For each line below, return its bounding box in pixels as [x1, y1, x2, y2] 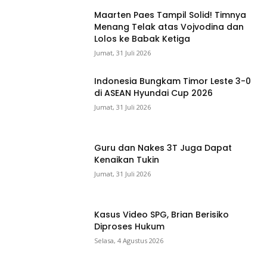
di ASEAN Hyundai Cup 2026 [94, 87, 213, 100]
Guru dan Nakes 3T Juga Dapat [94, 142, 232, 154]
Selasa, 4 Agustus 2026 [94, 235, 164, 245]
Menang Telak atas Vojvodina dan [94, 20, 244, 33]
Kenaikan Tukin [94, 154, 160, 166]
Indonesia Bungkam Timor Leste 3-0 [94, 75, 252, 88]
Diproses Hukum [94, 220, 165, 232]
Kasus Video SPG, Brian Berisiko [94, 208, 229, 221]
